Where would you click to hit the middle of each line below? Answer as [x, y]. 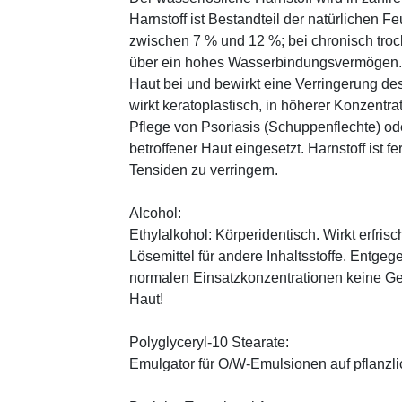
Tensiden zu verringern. [204, 170]
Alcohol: [155, 213]
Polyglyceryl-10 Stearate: [209, 342]
